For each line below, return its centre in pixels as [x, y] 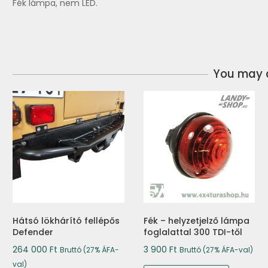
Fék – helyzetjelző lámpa [196, 221]
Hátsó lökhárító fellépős [66, 221]
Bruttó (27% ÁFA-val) [216, 250]
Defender [33, 232]
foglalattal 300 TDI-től [193, 232]
